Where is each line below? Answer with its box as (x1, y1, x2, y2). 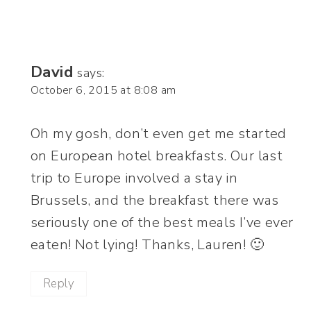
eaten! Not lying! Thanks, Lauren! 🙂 (31, 235, 264, 254)
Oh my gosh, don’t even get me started (31, 124, 287, 143)
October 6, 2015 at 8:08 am (31, 82, 176, 98)
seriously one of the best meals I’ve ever (31, 212, 294, 232)
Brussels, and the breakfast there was (31, 190, 279, 210)
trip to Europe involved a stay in (31, 168, 238, 187)
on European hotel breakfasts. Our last (31, 146, 283, 165)
